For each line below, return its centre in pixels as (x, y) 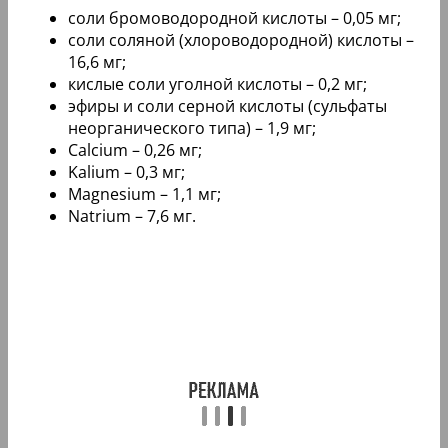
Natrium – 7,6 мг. (132, 215)
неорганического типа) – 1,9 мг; (192, 127)
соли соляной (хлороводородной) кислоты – (241, 39)
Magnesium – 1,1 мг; (144, 193)
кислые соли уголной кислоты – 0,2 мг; (217, 83)
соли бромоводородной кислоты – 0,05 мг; (234, 17)
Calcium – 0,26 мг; (135, 149)
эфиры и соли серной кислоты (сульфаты (227, 105)
